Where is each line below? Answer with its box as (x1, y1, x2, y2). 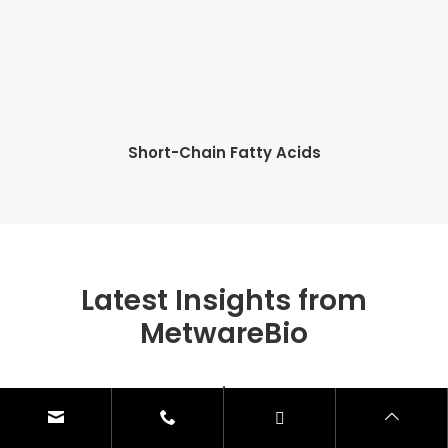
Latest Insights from (80, 281, 367, 321)
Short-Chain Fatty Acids (127, 142, 321, 164)
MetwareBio (139, 314, 308, 354)
